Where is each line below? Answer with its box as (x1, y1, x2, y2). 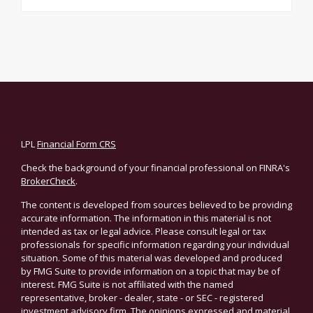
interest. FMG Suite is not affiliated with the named (21, 277, 233, 291)
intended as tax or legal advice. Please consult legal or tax (21, 224, 266, 238)
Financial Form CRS (37, 137, 116, 150)
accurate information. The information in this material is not (21, 211, 271, 224)
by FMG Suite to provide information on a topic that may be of (21, 264, 280, 277)
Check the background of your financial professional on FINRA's (21, 161, 290, 174)
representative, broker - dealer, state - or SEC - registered (21, 291, 263, 304)
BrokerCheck (21, 174, 75, 187)
